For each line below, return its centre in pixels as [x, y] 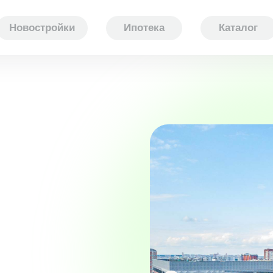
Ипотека [144, 28]
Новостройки [42, 28]
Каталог [238, 28]
